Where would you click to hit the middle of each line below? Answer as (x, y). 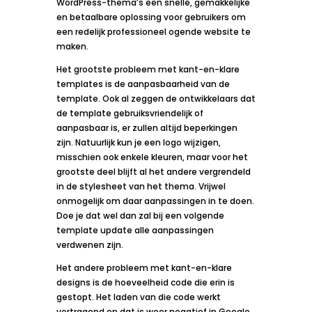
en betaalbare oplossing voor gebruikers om (151, 17)
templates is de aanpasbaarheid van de (143, 84)
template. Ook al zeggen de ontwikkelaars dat (156, 98)
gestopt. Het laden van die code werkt (138, 297)
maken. (72, 46)
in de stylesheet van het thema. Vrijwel (141, 186)
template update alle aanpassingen (135, 230)
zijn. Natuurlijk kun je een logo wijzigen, (138, 142)
